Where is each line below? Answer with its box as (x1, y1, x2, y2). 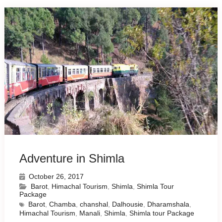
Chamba (49, 200, 76, 209)
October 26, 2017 (28, 172, 84, 181)
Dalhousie (111, 200, 143, 209)
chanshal (79, 200, 108, 209)
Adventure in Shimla (19, 152, 124, 166)
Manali (79, 209, 100, 218)
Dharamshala (147, 200, 189, 209)
